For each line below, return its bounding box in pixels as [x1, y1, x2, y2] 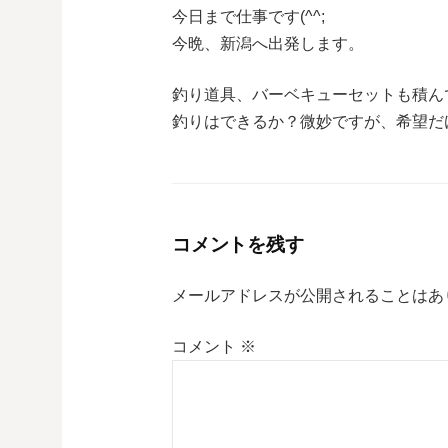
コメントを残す [172, 234, 304, 256]
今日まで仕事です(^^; [172, 8, 325, 26]
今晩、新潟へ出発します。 [172, 35, 364, 53]
